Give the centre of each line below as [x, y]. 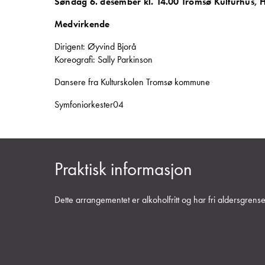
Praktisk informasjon [123, 169]
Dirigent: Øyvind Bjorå [95, 47]
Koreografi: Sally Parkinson [104, 60]
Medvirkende [82, 24]
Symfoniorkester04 [89, 105]
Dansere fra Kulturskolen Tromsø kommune [132, 82]
